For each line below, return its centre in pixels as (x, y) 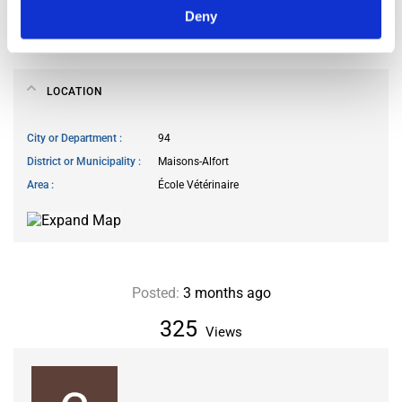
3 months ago (225, 293)
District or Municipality (83, 161)
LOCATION (75, 91)
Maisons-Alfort (193, 161)
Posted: (155, 293)
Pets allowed (59, 26)
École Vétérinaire (198, 184)
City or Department (73, 138)
